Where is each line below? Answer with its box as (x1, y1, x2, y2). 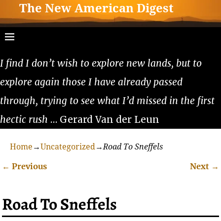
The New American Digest (19, 1, 174, 16)
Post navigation (2, 170, 97, 185)
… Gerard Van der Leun (48, 113, 159, 125)
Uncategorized (40, 142, 95, 151)
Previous (10, 161, 47, 171)
